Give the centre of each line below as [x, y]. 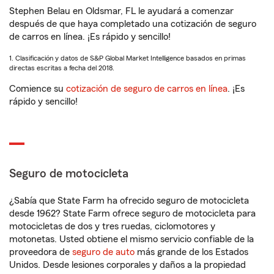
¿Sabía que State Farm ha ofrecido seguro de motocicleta [129, 201]
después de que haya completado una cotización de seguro [133, 24]
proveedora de [41, 252]
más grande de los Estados [191, 252]
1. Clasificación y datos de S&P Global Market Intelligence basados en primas [128, 58]
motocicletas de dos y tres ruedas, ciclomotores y [112, 226]
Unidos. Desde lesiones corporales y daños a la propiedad [128, 265]
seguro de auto [103, 252]
